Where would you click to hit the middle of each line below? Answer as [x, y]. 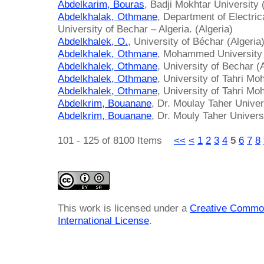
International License [103, 220]
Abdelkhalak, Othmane [108, 16]
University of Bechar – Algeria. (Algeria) [145, 29]
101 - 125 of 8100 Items [116, 140]
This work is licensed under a [124, 208]
